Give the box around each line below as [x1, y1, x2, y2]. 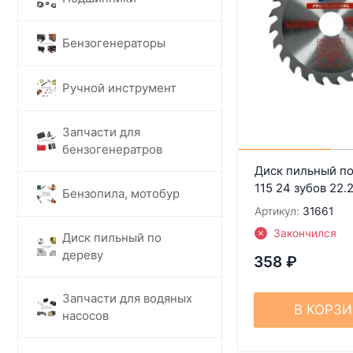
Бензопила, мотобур [62, 185, 180, 201]
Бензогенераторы [62, 35, 165, 50]
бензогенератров [62, 141, 162, 157]
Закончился [273, 226, 336, 240]
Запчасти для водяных [62, 290, 192, 306]
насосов [62, 307, 109, 323]
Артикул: [254, 204, 299, 217]
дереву [62, 247, 103, 262]
